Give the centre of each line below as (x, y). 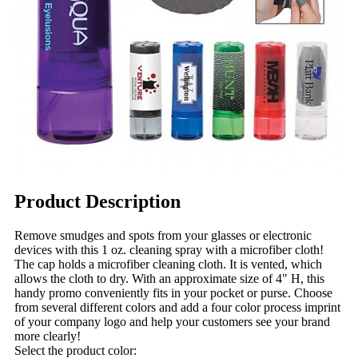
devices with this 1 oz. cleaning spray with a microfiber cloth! (169, 249)
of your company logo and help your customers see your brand (172, 321)
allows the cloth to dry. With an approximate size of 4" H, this (169, 278)
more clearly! (48, 336)
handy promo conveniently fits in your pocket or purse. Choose (173, 292)
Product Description (97, 201)
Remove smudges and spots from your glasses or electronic (163, 235)
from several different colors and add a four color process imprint (177, 307)
